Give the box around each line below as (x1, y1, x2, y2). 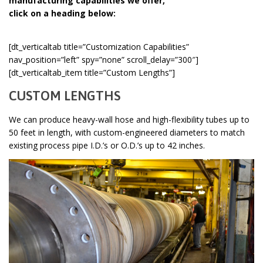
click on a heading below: (9, 7, 116, 19)
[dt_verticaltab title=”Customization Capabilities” (9, 41, 189, 52)
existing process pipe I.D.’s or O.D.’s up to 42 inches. (9, 139, 205, 151)
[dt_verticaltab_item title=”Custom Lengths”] (9, 66, 175, 78)
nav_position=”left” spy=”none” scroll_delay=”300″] (9, 53, 198, 65)
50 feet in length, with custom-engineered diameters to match (9, 126, 245, 138)
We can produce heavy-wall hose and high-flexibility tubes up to (9, 113, 249, 125)
